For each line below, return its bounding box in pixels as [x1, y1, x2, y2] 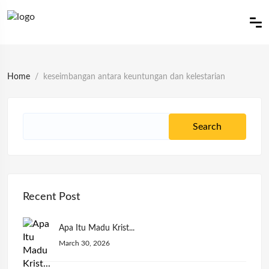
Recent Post [23, 192, 80, 202]
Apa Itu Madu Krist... [59, 224, 134, 232]
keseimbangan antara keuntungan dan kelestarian [43, 73, 225, 81]
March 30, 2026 [59, 240, 110, 247]
